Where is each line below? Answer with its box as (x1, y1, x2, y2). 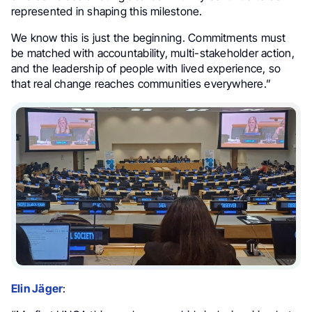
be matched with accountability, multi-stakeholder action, (11, 46, 295, 61)
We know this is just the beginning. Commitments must (11, 31, 286, 45)
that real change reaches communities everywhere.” (11, 77, 271, 91)
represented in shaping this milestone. (11, 4, 203, 19)
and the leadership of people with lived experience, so (11, 61, 281, 76)
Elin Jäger (11, 281, 63, 296)
